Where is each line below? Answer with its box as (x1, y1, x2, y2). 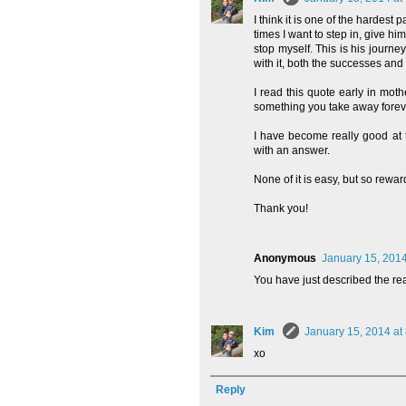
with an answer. (254, 144, 330, 158)
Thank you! (254, 202, 308, 216)
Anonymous (254, 252, 316, 266)
